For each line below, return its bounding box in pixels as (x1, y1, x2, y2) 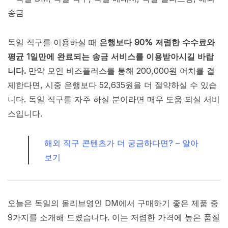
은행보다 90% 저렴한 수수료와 (99, 37, 215, 48)
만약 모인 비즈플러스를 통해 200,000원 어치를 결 (26, 66, 215, 76)
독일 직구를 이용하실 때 (8, 37, 99, 48)
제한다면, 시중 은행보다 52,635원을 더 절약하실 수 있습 (8, 80, 217, 91)
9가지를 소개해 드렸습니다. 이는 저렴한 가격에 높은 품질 (8, 212, 220, 223)
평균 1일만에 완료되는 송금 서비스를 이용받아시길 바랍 (8, 51, 214, 62)
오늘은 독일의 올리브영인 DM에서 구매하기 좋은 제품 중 (8, 198, 218, 209)
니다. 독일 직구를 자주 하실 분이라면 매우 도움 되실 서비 (8, 94, 220, 105)
